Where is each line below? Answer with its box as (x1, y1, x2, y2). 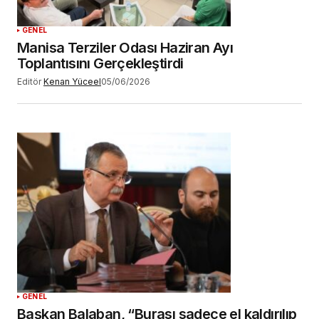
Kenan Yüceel (43, 76, 101, 87)
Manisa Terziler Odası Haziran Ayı (17, 39, 234, 56)
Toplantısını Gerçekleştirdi (17, 55, 184, 72)
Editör (17, 76, 41, 87)
